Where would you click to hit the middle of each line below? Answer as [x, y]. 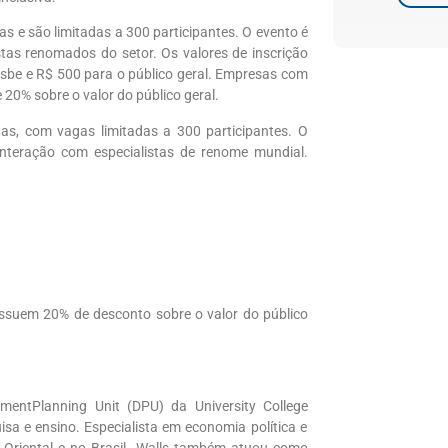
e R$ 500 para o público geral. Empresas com [165, 74]
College [286, 405]
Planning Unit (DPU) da [113, 405]
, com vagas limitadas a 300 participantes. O [162, 130]
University [225, 405]
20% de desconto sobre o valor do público [173, 314]
